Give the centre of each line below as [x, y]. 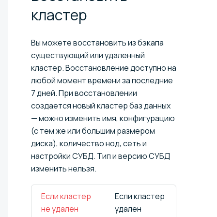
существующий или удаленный [88, 55]
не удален [60, 209]
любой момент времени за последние [102, 81]
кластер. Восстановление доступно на [104, 68]
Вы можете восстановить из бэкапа [97, 43]
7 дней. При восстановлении [84, 93]
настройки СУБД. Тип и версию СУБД [101, 156]
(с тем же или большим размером [93, 131]
